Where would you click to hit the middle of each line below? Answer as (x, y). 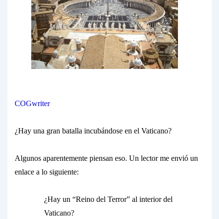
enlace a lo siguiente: (47, 172)
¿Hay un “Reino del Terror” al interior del (108, 199)
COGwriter (32, 103)
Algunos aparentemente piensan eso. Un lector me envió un (106, 158)
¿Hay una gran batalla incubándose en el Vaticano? (93, 131)
